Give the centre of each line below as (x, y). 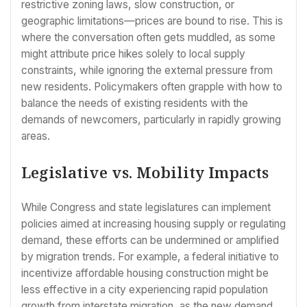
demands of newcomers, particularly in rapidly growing (151, 119)
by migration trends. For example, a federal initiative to (150, 257)
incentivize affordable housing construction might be (145, 273)
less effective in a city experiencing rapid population (145, 290)
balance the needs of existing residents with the (135, 103)
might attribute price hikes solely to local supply (133, 53)
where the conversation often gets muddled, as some (148, 37)
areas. (36, 136)
